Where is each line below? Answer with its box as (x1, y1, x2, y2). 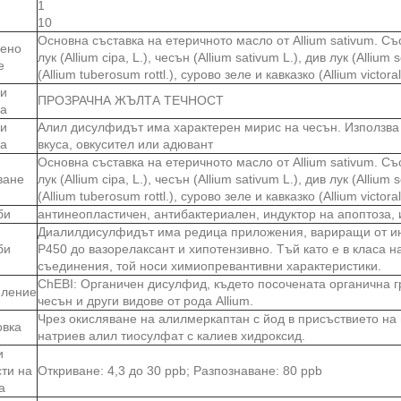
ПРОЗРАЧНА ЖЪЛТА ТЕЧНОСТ (38, 92, 224, 107)
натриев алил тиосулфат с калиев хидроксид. (38, 328, 305, 343)
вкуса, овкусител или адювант (38, 136, 213, 151)
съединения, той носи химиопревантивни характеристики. (38, 258, 381, 273)
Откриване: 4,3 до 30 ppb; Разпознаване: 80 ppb (38, 363, 322, 378)
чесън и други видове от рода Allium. (38, 293, 253, 308)
